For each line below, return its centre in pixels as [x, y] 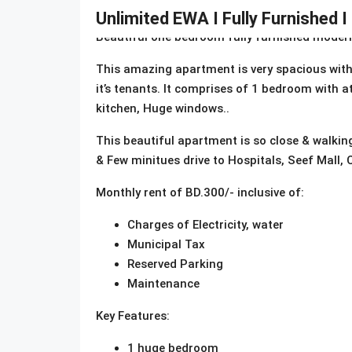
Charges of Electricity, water [205, 224]
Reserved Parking [175, 264]
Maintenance [163, 283]
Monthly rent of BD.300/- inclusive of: [200, 192]
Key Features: [133, 315]
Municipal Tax [166, 244]
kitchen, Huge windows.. [163, 108]
